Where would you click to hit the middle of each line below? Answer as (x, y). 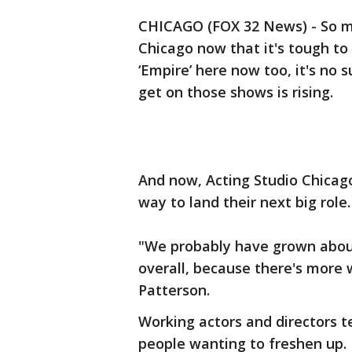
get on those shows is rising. (236, 92)
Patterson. (174, 290)
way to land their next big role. (244, 202)
